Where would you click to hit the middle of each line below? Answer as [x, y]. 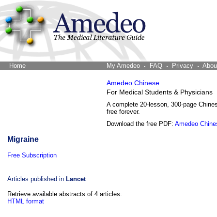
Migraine [23, 139]
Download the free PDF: [141, 124]
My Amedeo [123, 66]
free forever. [123, 112]
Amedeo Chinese [133, 83]
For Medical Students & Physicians [160, 92]
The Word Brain [49, 66]
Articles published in [37, 179]
